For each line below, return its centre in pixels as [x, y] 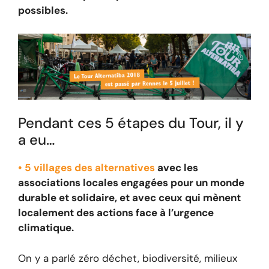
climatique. [46, 228]
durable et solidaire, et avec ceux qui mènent [129, 198]
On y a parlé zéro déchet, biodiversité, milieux [128, 258]
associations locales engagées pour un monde [131, 183]
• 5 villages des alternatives [86, 168]
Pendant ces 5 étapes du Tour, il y [131, 123]
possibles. [43, 10]
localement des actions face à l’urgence [116, 213]
